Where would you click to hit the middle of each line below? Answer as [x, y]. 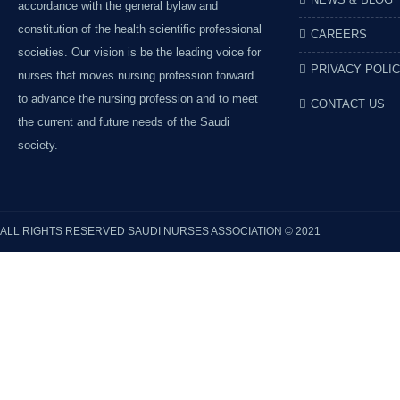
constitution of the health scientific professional [140, 29]
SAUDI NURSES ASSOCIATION [206, 231]
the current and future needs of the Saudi [124, 122]
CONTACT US [348, 104]
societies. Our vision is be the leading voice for [139, 52]
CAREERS [339, 34]
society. [38, 145]
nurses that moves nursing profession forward [136, 75]
